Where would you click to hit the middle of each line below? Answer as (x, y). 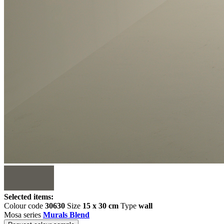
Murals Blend (66, 215)
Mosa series (23, 215)
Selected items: (29, 197)
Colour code (24, 206)
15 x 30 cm (100, 206)
